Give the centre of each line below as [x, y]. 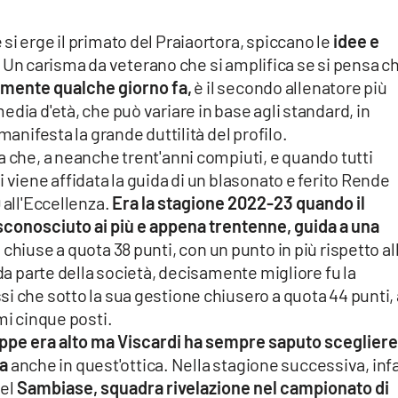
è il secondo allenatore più [289, 88]
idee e [354, 41]
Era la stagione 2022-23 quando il [239, 203]
